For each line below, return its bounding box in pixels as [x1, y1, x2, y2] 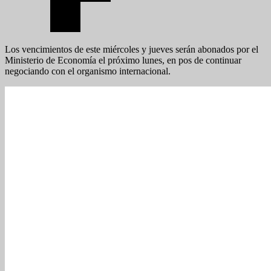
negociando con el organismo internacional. [5, 65, 171, 76]
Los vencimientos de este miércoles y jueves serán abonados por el [5, 44, 258, 54]
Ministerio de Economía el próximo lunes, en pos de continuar [5, 54, 241, 65]
